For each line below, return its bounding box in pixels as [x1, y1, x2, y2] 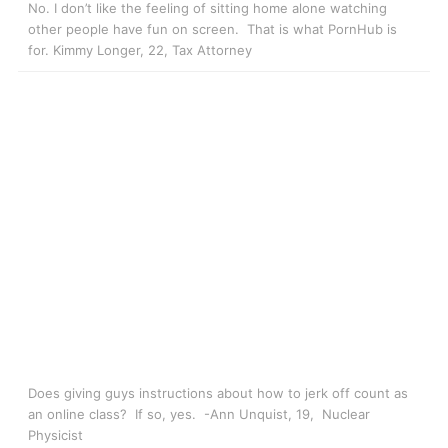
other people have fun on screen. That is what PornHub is [28, 21, 397, 38]
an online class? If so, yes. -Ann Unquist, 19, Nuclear [28, 405, 370, 422]
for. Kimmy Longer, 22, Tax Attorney [28, 42, 252, 59]
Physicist [28, 426, 83, 443]
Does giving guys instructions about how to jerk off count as [28, 384, 408, 401]
